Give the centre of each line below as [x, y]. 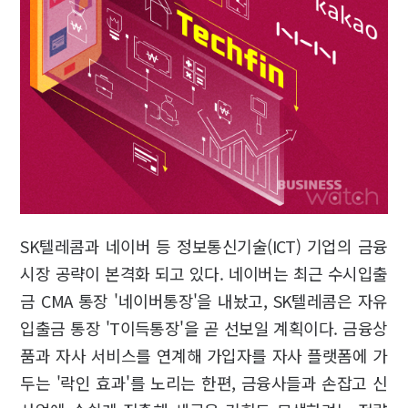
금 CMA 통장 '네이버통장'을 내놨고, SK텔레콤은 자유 [204, 300]
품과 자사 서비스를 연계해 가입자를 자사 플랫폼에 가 [204, 355]
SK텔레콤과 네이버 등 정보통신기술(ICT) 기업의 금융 [204, 245]
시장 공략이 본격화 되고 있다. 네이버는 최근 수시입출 [204, 273]
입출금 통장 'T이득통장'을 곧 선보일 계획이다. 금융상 [204, 327]
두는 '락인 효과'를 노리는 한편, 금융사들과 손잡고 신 [204, 382]
